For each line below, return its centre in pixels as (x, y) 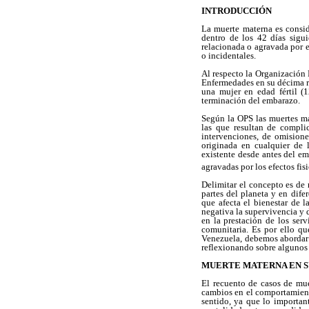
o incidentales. (229, 55)
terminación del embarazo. (251, 101)
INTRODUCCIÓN (237, 10)
